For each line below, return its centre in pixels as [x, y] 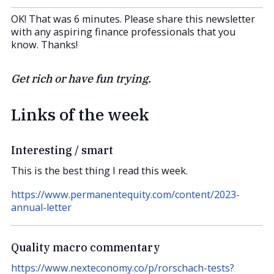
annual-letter [41, 208]
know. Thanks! [44, 45]
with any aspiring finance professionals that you [123, 32]
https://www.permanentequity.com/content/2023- [125, 195]
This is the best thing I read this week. [99, 171]
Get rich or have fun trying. [81, 79]
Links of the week [80, 114]
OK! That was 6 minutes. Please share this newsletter [133, 19]
